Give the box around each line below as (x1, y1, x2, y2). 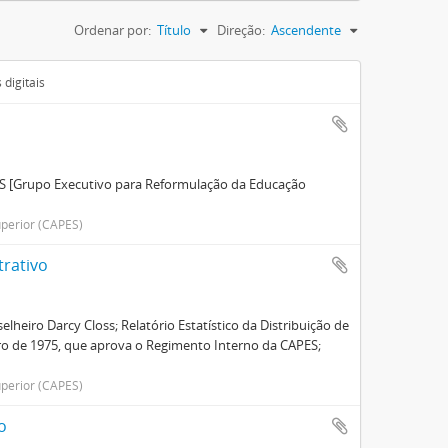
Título (157, 21, 191, 39)
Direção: (217, 21, 265, 39)
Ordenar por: (74, 21, 151, 39)
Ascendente (271, 21, 341, 39)
